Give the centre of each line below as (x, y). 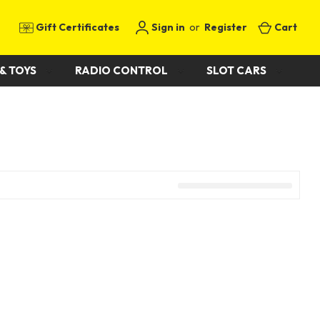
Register (226, 27)
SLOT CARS (237, 70)
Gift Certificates (77, 27)
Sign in (167, 27)
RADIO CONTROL (122, 70)
